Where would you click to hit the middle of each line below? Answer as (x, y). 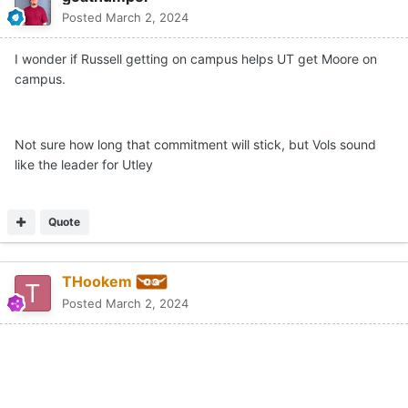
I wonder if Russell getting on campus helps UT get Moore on (196, 58)
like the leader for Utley (84, 164)
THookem (97, 281)
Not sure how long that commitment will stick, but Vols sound (195, 144)
